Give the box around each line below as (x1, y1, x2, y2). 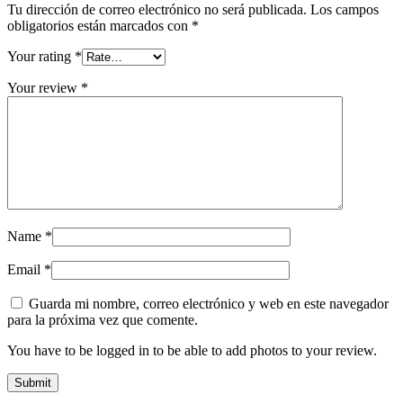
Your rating (7, 48, 75, 64)
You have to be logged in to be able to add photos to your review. (7, 342, 377, 358)
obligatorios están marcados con (7, 17, 192, 33)
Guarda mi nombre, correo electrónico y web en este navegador (29, 295, 389, 311)
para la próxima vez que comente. (7, 311, 198, 327)
